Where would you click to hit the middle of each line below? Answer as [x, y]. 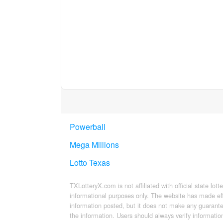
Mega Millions [94, 145]
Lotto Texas [90, 163]
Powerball [88, 127]
